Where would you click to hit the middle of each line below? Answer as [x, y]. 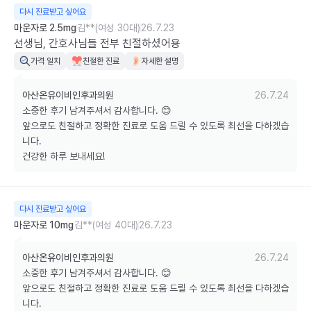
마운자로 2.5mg [45, 28]
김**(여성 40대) [106, 225]
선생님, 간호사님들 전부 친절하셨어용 [97, 43]
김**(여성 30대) [109, 28]
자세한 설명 [160, 61]
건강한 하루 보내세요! [64, 156]
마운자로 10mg [44, 225]
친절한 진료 [101, 61]
